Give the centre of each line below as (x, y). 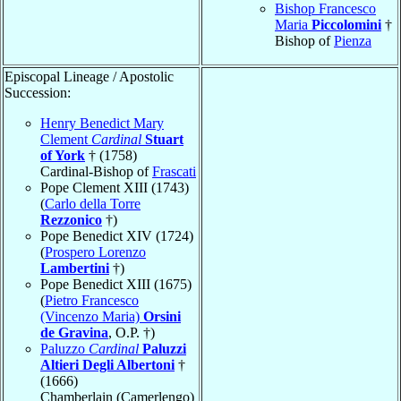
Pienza (353, 40)
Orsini (162, 316)
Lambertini (75, 268)
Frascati (174, 171)
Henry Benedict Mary (102, 123)
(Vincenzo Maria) (92, 316)
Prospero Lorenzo (95, 252)
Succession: (38, 92)
